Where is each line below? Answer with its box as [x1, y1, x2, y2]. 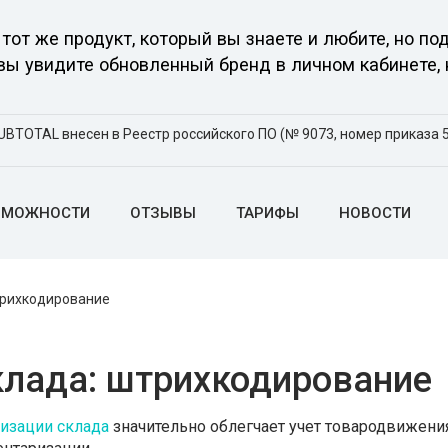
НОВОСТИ [339, 203, 411, 222]
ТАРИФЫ [236, 203, 299, 222]
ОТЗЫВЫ [130, 203, 196, 222]
